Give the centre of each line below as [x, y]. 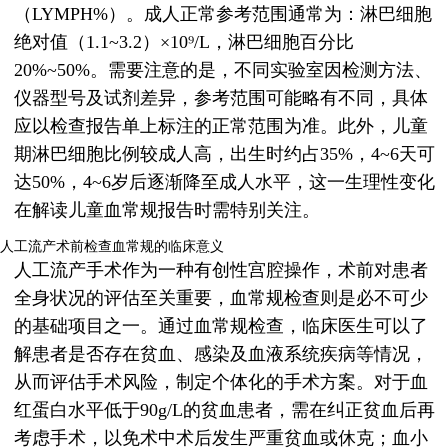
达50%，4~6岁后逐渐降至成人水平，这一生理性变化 [224, 182]
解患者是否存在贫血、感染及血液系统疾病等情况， [221, 354]
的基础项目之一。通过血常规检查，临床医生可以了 [221, 326]
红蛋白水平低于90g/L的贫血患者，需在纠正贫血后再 [224, 410]
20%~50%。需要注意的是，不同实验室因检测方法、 [223, 70]
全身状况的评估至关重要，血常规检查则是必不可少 [221, 298]
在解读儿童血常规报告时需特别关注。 [167, 210]
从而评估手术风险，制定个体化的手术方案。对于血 [221, 382]
